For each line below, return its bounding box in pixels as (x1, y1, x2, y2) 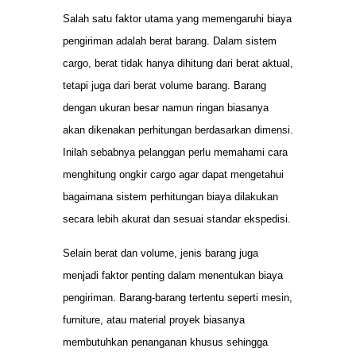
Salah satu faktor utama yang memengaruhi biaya (63, 13, 292, 25)
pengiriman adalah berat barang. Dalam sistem (63, 35, 277, 48)
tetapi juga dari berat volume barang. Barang (63, 79, 266, 92)
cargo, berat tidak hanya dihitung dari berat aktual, (63, 57, 293, 70)
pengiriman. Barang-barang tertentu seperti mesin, (63, 291, 292, 304)
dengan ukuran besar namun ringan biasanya (63, 102, 269, 114)
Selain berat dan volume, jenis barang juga (63, 246, 258, 259)
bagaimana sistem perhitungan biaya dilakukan (63, 191, 278, 203)
